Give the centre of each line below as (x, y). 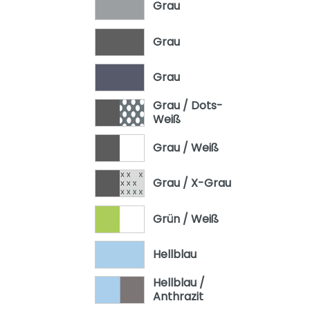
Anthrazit (178, 296)
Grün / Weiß (185, 219)
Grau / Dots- (188, 105)
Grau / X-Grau (192, 183)
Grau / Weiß (185, 148)
